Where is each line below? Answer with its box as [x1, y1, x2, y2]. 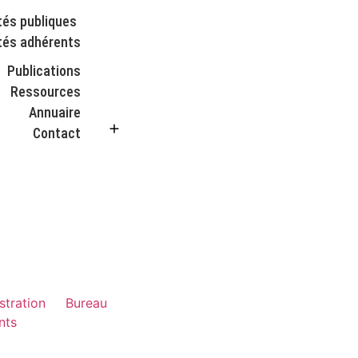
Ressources [10, 84, 82, 101]
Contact [33, 125, 82, 142]
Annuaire [29, 105, 82, 121]
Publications [7, 63, 82, 80]
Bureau [65, 294, 107, 311]
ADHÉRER [126, 121, 183, 137]
